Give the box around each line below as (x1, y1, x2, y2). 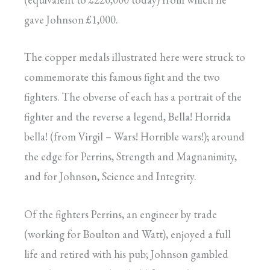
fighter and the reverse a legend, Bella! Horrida (24, 110, 231, 124)
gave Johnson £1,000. (24, 13, 118, 27)
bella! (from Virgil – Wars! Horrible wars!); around (24, 130, 245, 144)
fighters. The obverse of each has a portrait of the (24, 90, 242, 104)
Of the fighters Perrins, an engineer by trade (24, 207, 217, 221)
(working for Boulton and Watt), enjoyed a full (24, 227, 231, 241)
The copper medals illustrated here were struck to (24, 50, 245, 64)
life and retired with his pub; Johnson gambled (24, 246, 228, 261)
